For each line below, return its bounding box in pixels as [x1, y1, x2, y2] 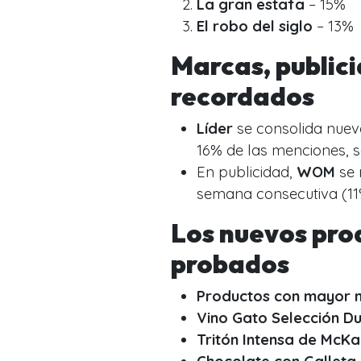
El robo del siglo [197, 16, 313, 35]
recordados [171, 79, 314, 112]
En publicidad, [197, 162, 297, 181]
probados [171, 247, 289, 280]
